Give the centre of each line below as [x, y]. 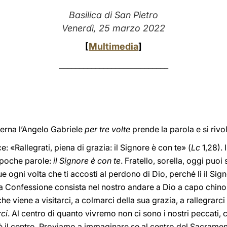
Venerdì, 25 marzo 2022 [113, 28]
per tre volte [107, 129]
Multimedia [113, 46]
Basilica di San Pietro [113, 15]
